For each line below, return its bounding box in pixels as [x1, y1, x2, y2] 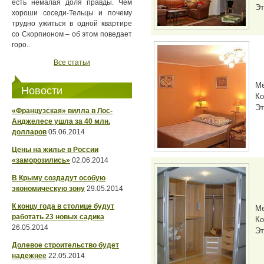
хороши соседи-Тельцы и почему [12, 9, 132, 18]
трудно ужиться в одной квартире [12, 19, 132, 28]
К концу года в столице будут [12, 202, 114, 211]
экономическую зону [12, 184, 85, 193]
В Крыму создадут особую [12, 174, 105, 183]
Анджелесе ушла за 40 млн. [12, 117, 110, 126]
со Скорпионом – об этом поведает [12, 30, 132, 39]
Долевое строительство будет [12, 241, 119, 250]
